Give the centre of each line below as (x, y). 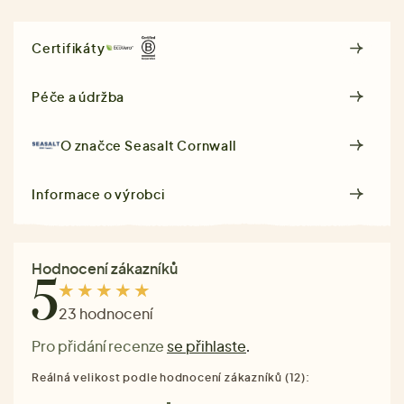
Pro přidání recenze (99, 345)
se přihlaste (207, 345)
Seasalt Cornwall (180, 145)
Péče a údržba (78, 96)
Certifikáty (69, 48)
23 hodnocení (106, 314)
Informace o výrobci (98, 193)
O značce (93, 145)
